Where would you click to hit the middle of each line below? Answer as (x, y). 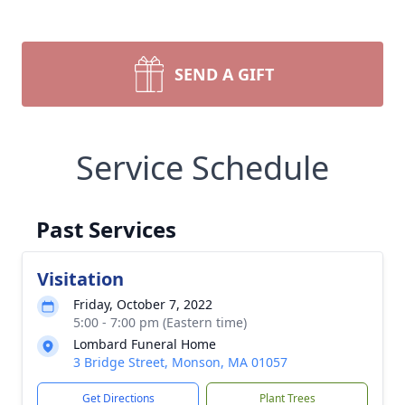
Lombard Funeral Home (145, 344)
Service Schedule (202, 168)
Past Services (106, 229)
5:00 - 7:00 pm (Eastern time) (160, 322)
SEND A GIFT (224, 74)
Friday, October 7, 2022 (143, 304)
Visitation (80, 279)
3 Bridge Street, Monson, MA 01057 (180, 362)
